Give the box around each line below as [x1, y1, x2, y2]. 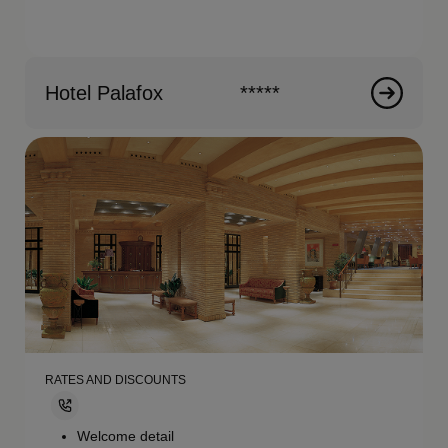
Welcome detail [77, 427, 175, 444]
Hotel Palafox [45, 82, 164, 105]
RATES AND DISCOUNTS [45, 373, 187, 388]
